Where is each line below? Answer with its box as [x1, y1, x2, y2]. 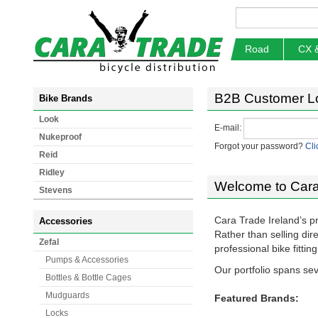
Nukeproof [39, 132, 82, 142]
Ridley [39, 168, 65, 177]
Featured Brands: [214, 292, 299, 304]
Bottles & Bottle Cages [45, 273, 131, 283]
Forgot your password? [214, 141, 305, 151]
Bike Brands [39, 93, 92, 104]
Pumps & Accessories [45, 255, 128, 265]
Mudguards [45, 290, 89, 300]
